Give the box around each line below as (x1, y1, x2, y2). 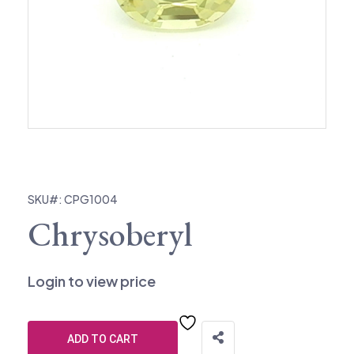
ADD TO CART (67, 332, 138, 345)
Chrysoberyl (28, 212, 192, 256)
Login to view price (28, 271, 156, 290)
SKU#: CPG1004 (28, 191, 118, 206)
